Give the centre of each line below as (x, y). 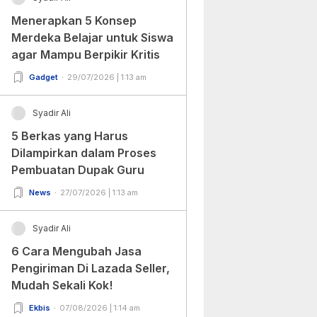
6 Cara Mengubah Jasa (76, 252)
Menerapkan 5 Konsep (74, 21)
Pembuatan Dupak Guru (77, 170)
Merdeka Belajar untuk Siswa (92, 38)
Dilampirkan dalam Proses (83, 153)
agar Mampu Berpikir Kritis (85, 55)
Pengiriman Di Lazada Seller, (90, 269)
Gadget (43, 77)
